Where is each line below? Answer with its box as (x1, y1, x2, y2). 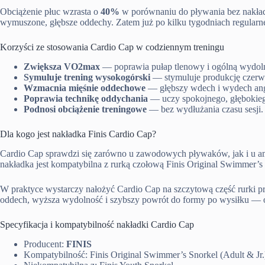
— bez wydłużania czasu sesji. (147, 104, 263, 114)
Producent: (24, 238, 66, 249)
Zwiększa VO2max (24, 61, 100, 72)
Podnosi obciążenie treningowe (24, 104, 147, 114)
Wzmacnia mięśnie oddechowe (24, 82, 146, 93)
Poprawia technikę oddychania (24, 93, 148, 104)
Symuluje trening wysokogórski (24, 72, 150, 82)
